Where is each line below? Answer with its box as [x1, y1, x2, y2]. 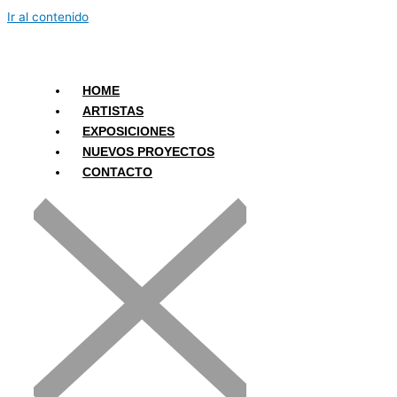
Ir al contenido [7, 10, 89, 24]
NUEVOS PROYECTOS [82, 145, 214, 160]
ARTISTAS [82, 105, 144, 119]
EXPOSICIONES [82, 125, 175, 139]
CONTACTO [82, 166, 152, 180]
